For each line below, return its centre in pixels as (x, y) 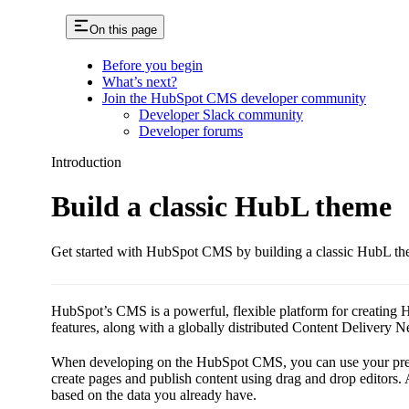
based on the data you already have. (154, 394)
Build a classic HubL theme (221, 207)
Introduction (86, 162)
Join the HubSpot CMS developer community (234, 98)
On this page (123, 29)
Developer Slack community (221, 114)
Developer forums (191, 131)
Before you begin (152, 65)
